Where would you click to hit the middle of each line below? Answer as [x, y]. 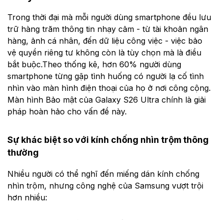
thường [23, 152]
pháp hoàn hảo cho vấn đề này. [67, 112]
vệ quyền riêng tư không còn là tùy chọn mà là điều [104, 53]
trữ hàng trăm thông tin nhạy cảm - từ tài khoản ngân [108, 29]
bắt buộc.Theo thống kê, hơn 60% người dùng [94, 65]
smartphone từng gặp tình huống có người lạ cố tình [106, 76]
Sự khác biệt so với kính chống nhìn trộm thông [108, 139]
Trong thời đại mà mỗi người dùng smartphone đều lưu [109, 17]
